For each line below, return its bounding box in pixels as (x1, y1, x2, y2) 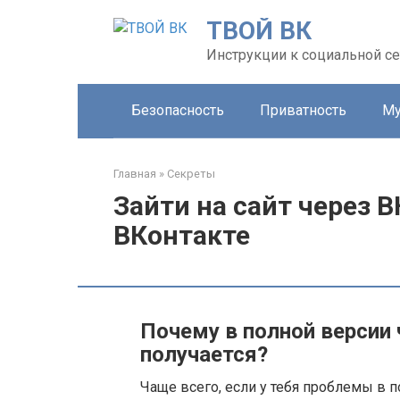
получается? (140, 342, 268, 367)
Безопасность (131, 102, 224, 119)
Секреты (167, 167, 215, 180)
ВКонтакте (113, 220, 250, 251)
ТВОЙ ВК (206, 16, 312, 46)
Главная (113, 167, 156, 180)
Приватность (260, 102, 346, 119)
